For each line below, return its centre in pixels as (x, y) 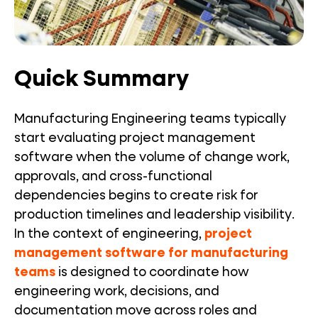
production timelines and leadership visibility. (154, 215)
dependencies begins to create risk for (136, 196)
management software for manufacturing (151, 253)
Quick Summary (102, 79)
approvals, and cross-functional (113, 177)
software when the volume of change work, (152, 158)
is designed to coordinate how (152, 273)
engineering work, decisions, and (117, 292)
